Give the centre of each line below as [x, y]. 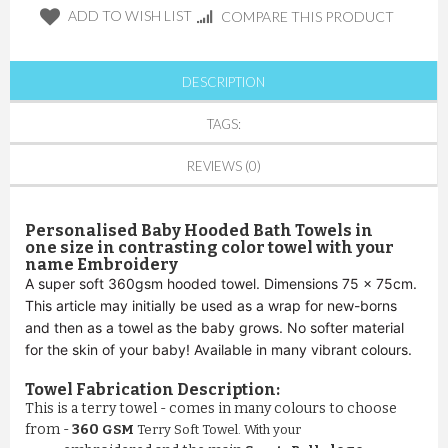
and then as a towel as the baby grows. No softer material [214, 328]
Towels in [334, 231]
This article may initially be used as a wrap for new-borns [211, 306]
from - [48, 430]
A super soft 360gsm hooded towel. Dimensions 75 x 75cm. [221, 284]
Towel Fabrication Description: [152, 390]
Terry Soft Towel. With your [217, 430]
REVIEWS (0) [223, 166]
